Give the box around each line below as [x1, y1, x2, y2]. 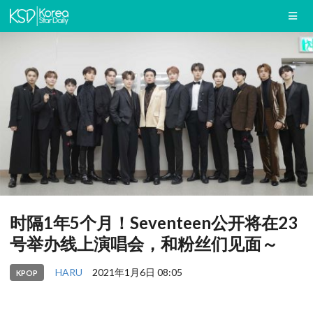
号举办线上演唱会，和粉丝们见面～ [10, 233, 278, 254]
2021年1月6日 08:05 [92, 265, 182, 278]
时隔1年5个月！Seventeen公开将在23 [10, 212, 298, 233]
